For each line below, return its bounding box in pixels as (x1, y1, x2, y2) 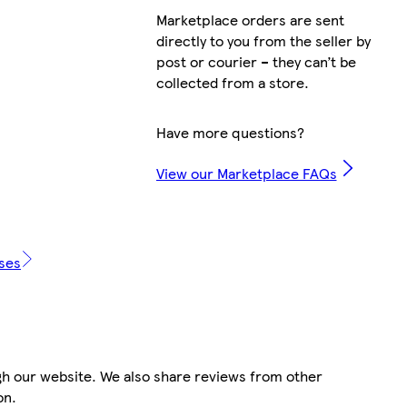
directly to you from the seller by (155, 29, 371, 51)
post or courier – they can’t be (155, 50, 356, 72)
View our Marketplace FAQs (155, 162, 337, 184)
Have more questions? (155, 121, 304, 143)
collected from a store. (155, 71, 309, 93)
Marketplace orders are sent (155, 8, 344, 30)
